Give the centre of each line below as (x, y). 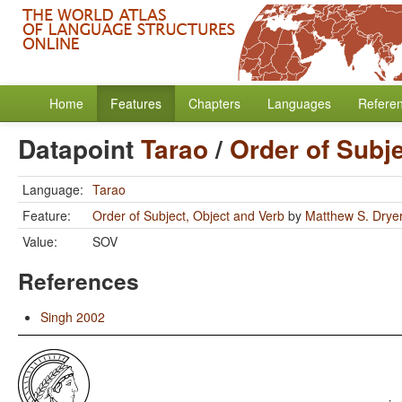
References (79, 281)
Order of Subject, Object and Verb (188, 215)
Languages (299, 103)
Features (136, 103)
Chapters (214, 103)
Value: (40, 241)
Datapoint (79, 149)
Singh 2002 (73, 317)
